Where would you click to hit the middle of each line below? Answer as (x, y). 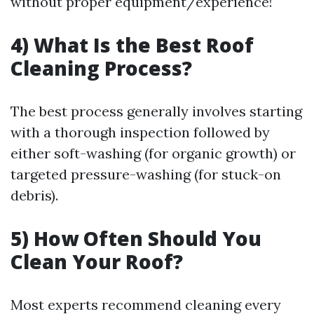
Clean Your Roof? (97, 261)
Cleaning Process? (101, 68)
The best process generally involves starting (156, 111)
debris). (34, 195)
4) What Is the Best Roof (132, 45)
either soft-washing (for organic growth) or (153, 153)
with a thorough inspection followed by (140, 132)
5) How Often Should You (136, 238)
